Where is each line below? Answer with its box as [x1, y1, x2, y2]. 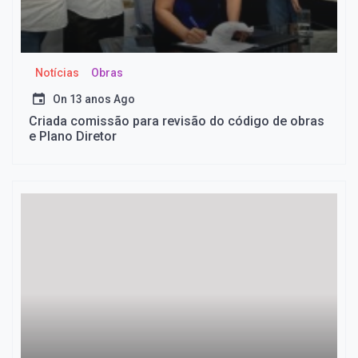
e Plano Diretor [29, 129, 117, 145]
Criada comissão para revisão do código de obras [29, 113, 324, 129]
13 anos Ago [70, 93, 135, 106]
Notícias [34, 66, 79, 80]
